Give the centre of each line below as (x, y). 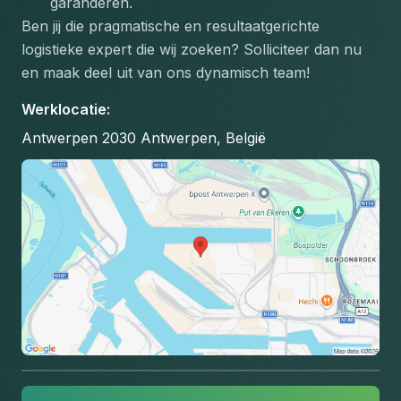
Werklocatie (64, 109)
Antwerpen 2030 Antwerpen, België (144, 138)
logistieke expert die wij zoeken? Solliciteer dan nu (192, 49)
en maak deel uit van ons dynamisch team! (166, 73)
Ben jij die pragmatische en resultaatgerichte (171, 26)
